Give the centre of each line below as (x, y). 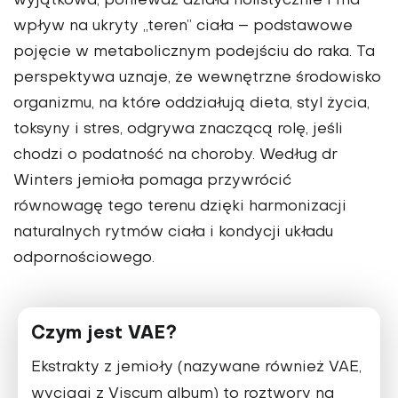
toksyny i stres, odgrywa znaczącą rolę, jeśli (178, 130)
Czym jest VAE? (104, 334)
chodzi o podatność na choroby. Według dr (175, 156)
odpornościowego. (84, 259)
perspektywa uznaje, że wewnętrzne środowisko (197, 79)
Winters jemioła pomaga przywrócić (152, 182)
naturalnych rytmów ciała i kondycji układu (173, 233)
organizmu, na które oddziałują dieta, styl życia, (191, 104)
